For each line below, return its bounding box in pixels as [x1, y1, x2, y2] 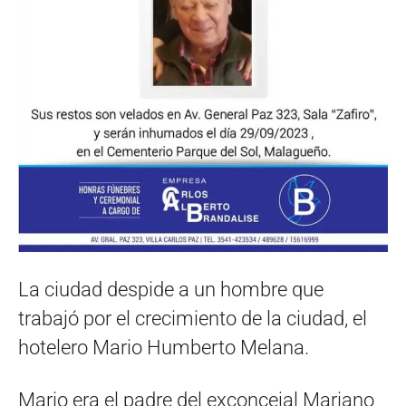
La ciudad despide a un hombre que [18, 278, 324, 301]
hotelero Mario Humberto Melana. [18, 336, 309, 359]
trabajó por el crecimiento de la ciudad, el [18, 307, 367, 330]
